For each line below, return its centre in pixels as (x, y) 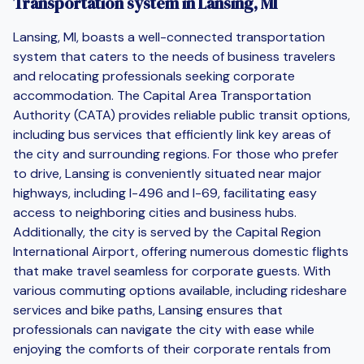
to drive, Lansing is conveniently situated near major (167, 173)
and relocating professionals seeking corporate (154, 76)
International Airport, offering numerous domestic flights (181, 251)
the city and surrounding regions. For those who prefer (176, 154)
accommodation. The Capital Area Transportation (162, 95)
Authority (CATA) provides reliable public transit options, (182, 115)
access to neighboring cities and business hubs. (155, 212)
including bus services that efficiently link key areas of (172, 134)
